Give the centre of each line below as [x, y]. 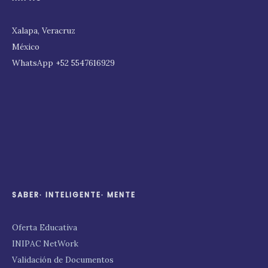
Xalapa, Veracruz [44, 31]
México [26, 47]
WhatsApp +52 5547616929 [63, 63]
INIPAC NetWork [45, 244]
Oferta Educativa [45, 228]
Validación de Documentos [63, 260]
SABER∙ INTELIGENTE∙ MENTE [74, 195]
